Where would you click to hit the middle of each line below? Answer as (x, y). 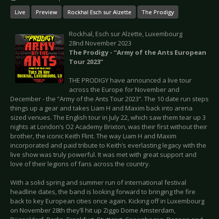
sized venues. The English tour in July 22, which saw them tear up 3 (108, 118)
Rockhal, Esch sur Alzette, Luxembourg (126, 34)
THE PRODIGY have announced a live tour (130, 80)
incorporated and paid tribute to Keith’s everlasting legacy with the (108, 145)
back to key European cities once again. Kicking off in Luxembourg (107, 201)
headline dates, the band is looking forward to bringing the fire (103, 192)
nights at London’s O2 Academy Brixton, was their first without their (109, 127)
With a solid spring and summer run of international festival (98, 183)
